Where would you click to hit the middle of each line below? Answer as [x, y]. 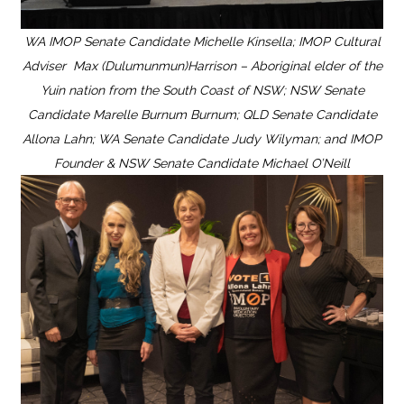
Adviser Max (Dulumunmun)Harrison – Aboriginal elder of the [202, 65]
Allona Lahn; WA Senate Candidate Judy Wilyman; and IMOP [202, 138]
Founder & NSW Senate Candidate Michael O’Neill [202, 163]
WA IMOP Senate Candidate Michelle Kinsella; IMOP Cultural [202, 41]
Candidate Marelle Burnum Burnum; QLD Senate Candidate [202, 114]
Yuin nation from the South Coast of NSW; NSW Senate [202, 90]
